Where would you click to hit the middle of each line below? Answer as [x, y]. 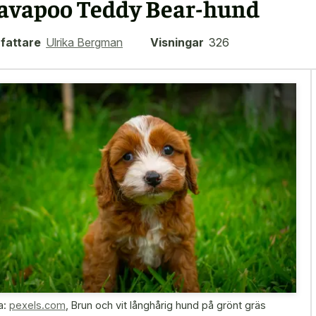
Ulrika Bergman [84, 42]
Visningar [177, 42]
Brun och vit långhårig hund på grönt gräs [169, 305]
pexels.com [37, 305]
